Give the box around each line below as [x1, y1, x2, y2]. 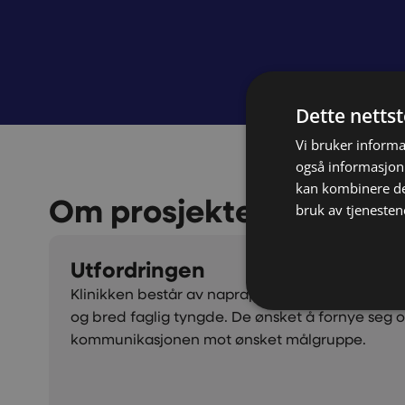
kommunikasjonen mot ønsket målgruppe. [70, 328, 366, 348]
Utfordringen [70, 253, 205, 284]
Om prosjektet [48, 187, 266, 232]
